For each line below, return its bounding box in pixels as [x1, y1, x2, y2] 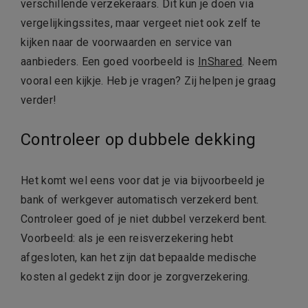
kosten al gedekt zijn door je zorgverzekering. [21, 269, 250, 283]
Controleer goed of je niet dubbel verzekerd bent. [21, 212, 267, 225]
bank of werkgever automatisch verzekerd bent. [21, 192, 259, 206]
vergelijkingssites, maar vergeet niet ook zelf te [21, 16, 261, 30]
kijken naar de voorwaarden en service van [21, 35, 232, 49]
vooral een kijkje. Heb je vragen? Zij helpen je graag [21, 74, 276, 87]
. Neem [242, 54, 278, 68]
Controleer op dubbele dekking [21, 129, 256, 149]
